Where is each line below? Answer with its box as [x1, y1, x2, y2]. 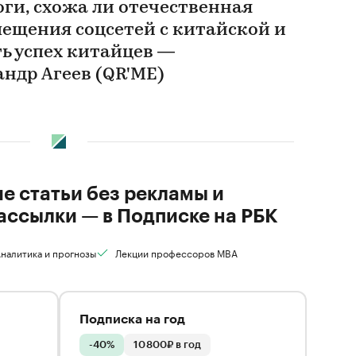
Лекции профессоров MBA [114, 245, 238, 260]
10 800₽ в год [133, 339, 201, 350]
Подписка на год [79, 313, 185, 326]
